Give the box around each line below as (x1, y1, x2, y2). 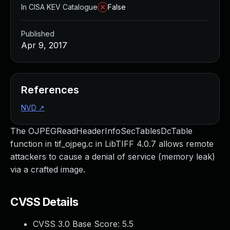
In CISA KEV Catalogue (21, 3, 98, 11)
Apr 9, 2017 (21, 40, 67, 50)
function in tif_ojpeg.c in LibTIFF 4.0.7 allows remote (10, 139, 214, 149)
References (21, 84, 79, 96)
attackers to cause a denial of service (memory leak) (10, 151, 215, 162)
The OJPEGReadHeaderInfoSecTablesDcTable (10, 126, 193, 136)
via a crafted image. (10, 164, 85, 175)
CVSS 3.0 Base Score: (33, 219, 122, 229)
